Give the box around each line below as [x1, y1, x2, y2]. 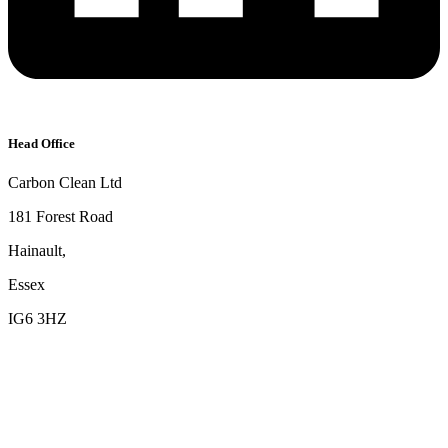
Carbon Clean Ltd [8, 174, 122, 192]
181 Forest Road [8, 208, 113, 226]
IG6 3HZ [8, 310, 67, 328]
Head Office [8, 135, 75, 151]
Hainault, [8, 242, 66, 260]
